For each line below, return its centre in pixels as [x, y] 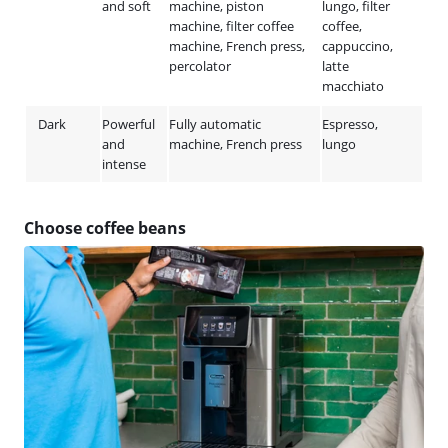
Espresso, [350, 124]
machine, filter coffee [231, 26]
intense [124, 164]
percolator [200, 66]
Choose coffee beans [105, 228]
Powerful [128, 124]
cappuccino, [357, 46]
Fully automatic [215, 124]
